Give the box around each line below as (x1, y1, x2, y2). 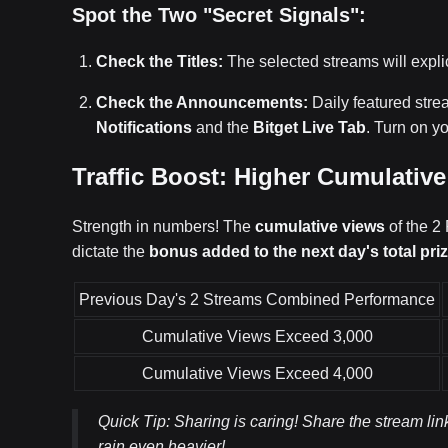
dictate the (72, 243, 149, 260)
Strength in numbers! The (72, 218, 255, 235)
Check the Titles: (96, 53, 223, 70)
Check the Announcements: (96, 94, 308, 111)
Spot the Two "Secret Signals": (72, 4, 366, 26)
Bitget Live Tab (253, 119, 366, 136)
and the (192, 119, 253, 136)
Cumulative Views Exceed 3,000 (141, 328, 373, 345)
